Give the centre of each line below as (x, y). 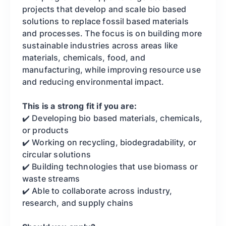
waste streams (51, 178)
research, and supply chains (78, 203)
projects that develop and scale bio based (104, 9)
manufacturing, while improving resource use (111, 69)
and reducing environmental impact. (93, 81)
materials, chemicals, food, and (84, 57)
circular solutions (56, 154)
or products (45, 130)
